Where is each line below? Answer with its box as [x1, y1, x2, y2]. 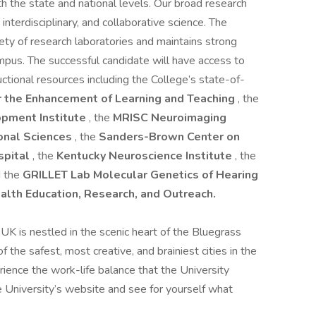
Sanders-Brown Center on [99, 129, 240, 145]
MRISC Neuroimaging [113, 110, 226, 126]
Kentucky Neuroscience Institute [56, 148, 235, 164]
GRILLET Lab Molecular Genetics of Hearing [23, 167, 258, 183]
